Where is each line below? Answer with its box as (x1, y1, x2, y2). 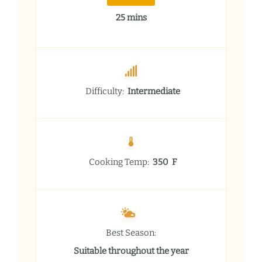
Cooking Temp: (89, 156, 149, 167)
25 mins (115, 12, 147, 23)
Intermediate (127, 85, 180, 96)
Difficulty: (85, 85, 124, 96)
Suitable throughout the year (73, 245, 189, 256)
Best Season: (106, 227, 156, 238)
